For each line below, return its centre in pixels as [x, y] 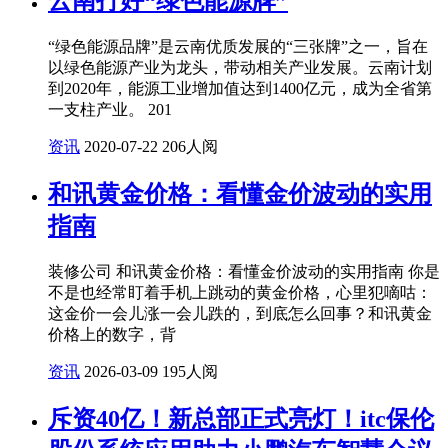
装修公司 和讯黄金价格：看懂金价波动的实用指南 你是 [244, 272]
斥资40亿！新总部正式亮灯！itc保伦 [241, 418]
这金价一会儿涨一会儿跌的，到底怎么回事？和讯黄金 [240, 314]
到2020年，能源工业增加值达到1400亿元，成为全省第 [240, 89]
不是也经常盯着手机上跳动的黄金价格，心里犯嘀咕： [240, 293]
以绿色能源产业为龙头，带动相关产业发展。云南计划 [240, 68]
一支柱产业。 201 [110, 110]
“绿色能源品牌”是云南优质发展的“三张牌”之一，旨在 [238, 47]
